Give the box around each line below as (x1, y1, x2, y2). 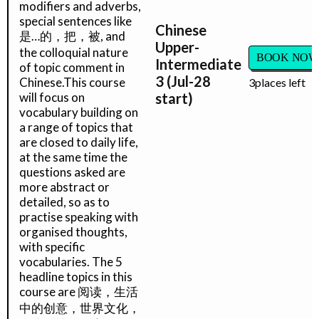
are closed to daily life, (19, 135, 138, 150)
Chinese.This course (19, 75, 125, 90)
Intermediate (155, 56, 241, 73)
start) (155, 90, 193, 107)
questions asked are (19, 164, 125, 179)
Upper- (155, 38, 199, 56)
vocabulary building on (19, 105, 138, 120)
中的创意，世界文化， (19, 300, 140, 315)
